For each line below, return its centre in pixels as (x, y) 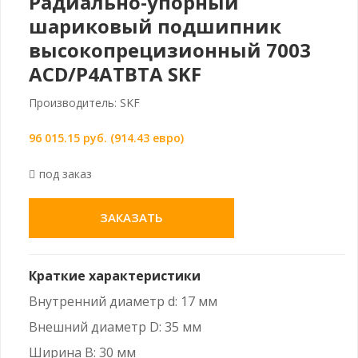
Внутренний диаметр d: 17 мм (123, 301)
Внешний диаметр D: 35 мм (115, 326)
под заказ (66, 173)
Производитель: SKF (84, 102)
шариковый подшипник (155, 26)
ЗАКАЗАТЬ (132, 217)
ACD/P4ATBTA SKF (115, 74)
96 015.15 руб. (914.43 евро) (106, 137)
